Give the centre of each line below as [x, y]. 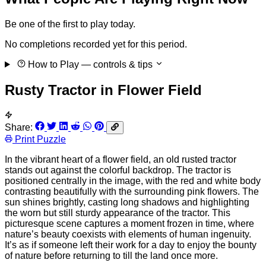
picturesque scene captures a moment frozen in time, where [129, 223]
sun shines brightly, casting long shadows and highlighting [127, 202]
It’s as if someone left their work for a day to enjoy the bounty [131, 245]
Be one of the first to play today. [70, 24]
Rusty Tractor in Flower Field [103, 90]
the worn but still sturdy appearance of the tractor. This [118, 213]
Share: [19, 127]
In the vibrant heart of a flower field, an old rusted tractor [121, 159]
